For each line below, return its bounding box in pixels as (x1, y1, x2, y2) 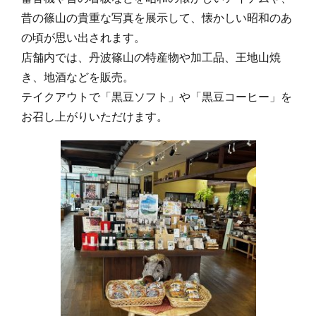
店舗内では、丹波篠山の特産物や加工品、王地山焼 (21, 49, 281, 65)
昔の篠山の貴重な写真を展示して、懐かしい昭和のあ (21, 9, 292, 25)
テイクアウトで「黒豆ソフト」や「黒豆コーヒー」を (21, 88, 292, 104)
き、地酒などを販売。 (21, 68, 134, 85)
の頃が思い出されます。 (21, 29, 145, 45)
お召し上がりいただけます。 (21, 108, 168, 124)
